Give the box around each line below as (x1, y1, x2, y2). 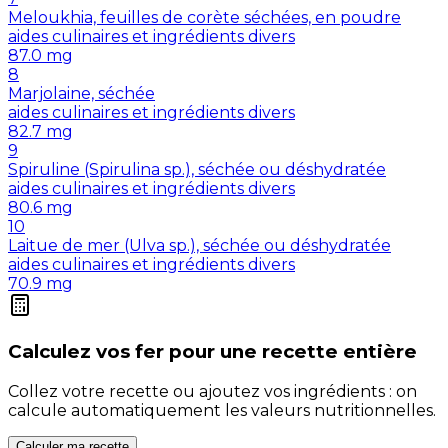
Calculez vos (8, 339, 130, 363)
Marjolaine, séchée (8, 84, 155, 104)
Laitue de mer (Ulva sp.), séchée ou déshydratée (8, 236, 391, 256)
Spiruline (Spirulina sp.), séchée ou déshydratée (8, 160, 386, 180)
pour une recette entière (169, 339, 417, 363)
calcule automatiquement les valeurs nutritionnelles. (8, 400, 436, 420)
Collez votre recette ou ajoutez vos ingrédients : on (8, 381, 417, 401)
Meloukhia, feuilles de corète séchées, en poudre (8, 8, 401, 28)
